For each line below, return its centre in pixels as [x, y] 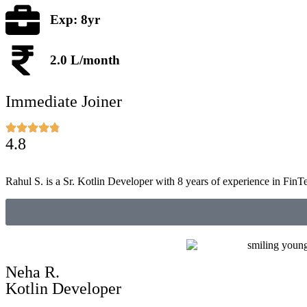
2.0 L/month [85, 60]
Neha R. [33, 272]
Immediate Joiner [64, 102]
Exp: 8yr [75, 20]
